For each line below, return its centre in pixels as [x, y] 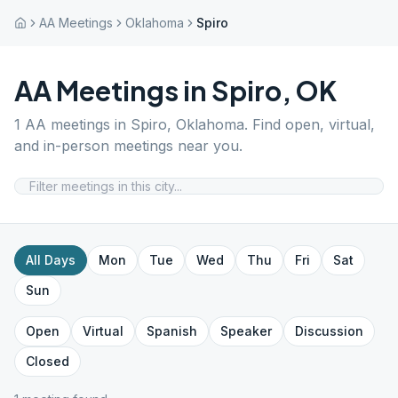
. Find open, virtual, [310, 124]
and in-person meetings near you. [128, 146]
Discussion [329, 331]
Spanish [172, 331]
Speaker [246, 331]
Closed [48, 361]
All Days [51, 260]
